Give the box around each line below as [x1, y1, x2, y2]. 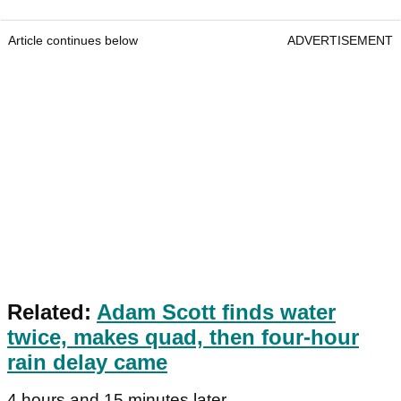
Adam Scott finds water [97, 300, 336, 325]
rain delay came [7, 350, 167, 375]
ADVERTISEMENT [287, 33, 393, 48]
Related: [7, 300, 97, 325]
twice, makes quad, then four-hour [7, 325, 359, 350]
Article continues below [8, 33, 138, 48]
